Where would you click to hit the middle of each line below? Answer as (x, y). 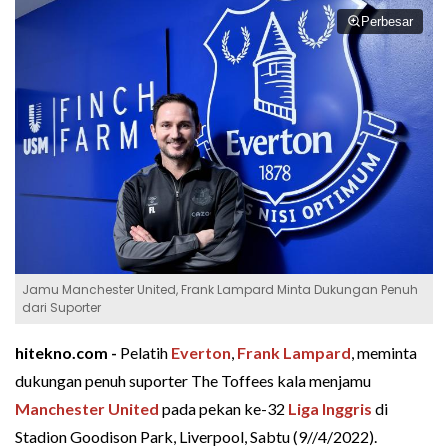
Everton (201, 352)
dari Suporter (61, 307)
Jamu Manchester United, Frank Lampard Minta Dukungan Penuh (220, 289)
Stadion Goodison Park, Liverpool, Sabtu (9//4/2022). (196, 436)
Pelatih (145, 352)
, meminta (384, 352)
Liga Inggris (330, 408)
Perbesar (387, 21)
